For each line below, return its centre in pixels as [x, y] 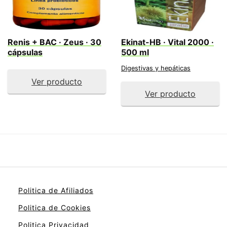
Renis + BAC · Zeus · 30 [54, 42]
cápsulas [25, 52]
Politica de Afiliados [56, 190]
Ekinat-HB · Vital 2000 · [167, 42]
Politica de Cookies [54, 207]
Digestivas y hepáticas [156, 68]
